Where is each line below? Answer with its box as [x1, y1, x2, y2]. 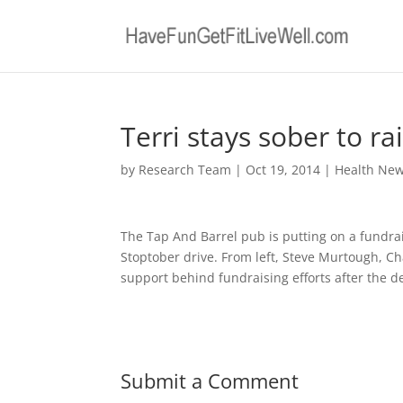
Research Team [139, 161, 232, 178]
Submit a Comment [121, 367, 300, 394]
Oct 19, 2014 [246, 161, 321, 178]
